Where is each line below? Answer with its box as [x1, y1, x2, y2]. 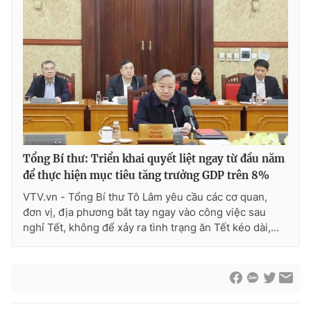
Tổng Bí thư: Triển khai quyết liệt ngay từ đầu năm [23, 151, 285, 165]
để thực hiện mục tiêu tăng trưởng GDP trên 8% [23, 168, 269, 182]
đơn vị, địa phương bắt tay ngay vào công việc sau [23, 205, 266, 219]
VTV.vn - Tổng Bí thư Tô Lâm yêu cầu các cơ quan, [23, 190, 267, 203]
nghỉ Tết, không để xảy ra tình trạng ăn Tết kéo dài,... [23, 220, 279, 234]
